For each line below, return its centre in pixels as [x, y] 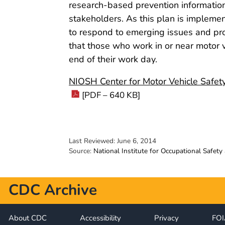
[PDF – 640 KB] [111, 95]
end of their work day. [113, 60]
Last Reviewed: [93, 141]
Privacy [167, 218]
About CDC [28, 218]
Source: [81, 151]
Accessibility [101, 218]
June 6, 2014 [137, 141]
